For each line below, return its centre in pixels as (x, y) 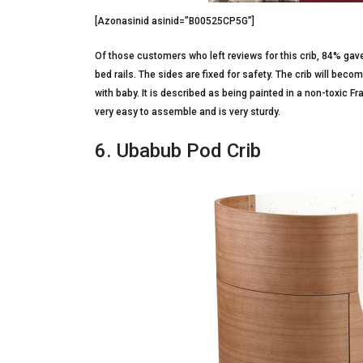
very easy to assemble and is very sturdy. (188, 112)
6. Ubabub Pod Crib (178, 151)
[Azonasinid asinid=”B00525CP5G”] (175, 21)
